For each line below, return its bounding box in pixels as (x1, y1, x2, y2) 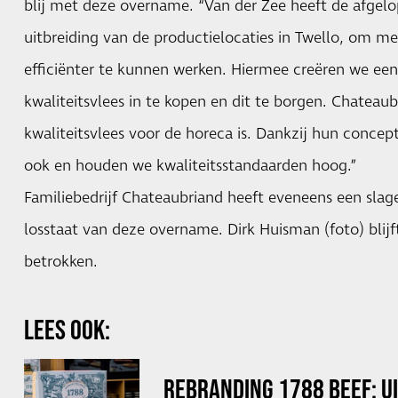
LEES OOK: (23, 313, 110, 345)
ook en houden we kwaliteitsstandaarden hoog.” (23, 155, 357, 177)
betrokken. (23, 251, 98, 273)
